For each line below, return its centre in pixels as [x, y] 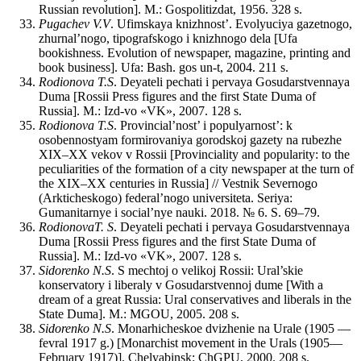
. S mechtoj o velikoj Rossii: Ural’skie [207, 271]
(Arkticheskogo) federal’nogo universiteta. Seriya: [166, 198]
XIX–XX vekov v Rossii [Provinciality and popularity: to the [194, 155]
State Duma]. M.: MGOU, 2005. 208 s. [139, 314]
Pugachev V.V [75, 24]
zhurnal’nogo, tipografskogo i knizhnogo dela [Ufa [168, 39]
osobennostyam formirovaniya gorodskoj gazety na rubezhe [190, 140]
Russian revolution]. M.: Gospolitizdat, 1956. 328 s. [170, 10]
